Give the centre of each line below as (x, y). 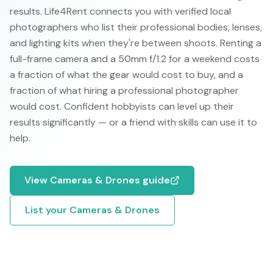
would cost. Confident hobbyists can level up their (122, 106)
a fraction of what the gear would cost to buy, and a (126, 75)
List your (47, 210)
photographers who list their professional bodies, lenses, (136, 27)
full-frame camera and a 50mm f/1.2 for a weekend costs (135, 59)
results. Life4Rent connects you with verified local (120, 11)
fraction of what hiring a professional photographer (124, 90)
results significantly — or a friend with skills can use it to (133, 122)
